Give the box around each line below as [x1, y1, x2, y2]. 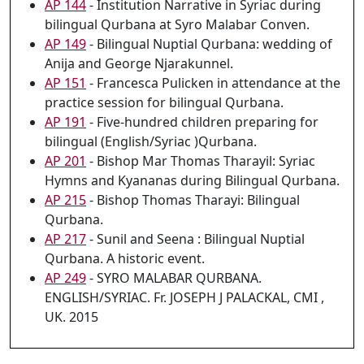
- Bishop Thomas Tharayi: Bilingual [86, 191, 300, 209]
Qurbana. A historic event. [45, 249, 205, 267]
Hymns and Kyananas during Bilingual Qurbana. [45, 171, 340, 189]
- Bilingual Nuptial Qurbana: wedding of [86, 35, 332, 53]
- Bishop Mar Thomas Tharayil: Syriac [86, 152, 315, 170]
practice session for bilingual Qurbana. [45, 93, 284, 111]
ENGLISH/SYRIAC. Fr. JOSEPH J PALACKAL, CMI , [45, 288, 324, 306]
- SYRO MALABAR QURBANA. [86, 269, 262, 287]
